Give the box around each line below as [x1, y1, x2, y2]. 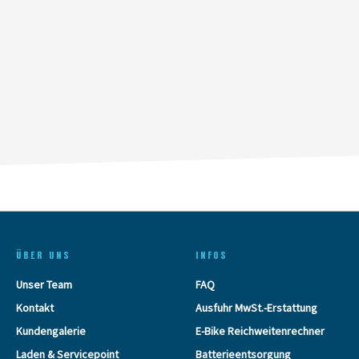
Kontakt [16, 300, 54, 315]
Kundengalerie [16, 323, 86, 338]
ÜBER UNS [16, 248, 71, 261]
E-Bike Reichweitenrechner [196, 323, 325, 338]
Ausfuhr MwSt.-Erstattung [196, 300, 317, 315]
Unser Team [16, 276, 72, 292]
